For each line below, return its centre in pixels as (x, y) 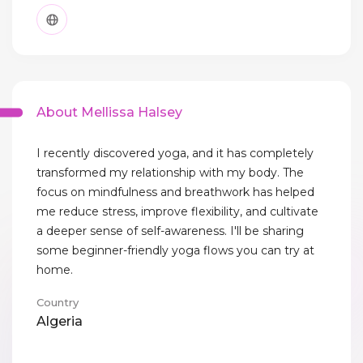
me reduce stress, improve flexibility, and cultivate (177, 212)
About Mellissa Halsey (109, 113)
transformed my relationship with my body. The (170, 173)
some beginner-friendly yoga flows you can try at (175, 251)
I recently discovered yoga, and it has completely (175, 154)
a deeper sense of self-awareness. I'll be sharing (170, 231)
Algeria (60, 322)
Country (58, 303)
